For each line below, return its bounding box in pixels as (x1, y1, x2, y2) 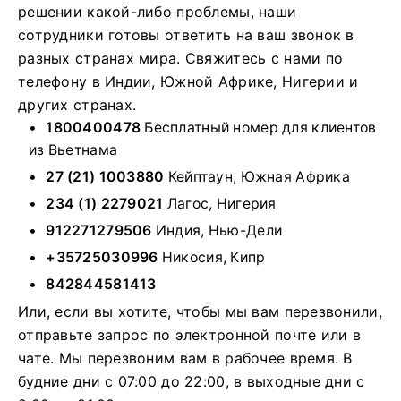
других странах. (18, 96, 137, 115)
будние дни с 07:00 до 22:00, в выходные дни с (18, 372, 365, 391)
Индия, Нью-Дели (151, 222, 283, 240)
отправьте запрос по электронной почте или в (18, 326, 362, 345)
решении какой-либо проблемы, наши (18, 3, 297, 21)
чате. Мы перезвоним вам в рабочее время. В (18, 349, 353, 368)
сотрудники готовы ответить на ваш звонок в (18, 26, 354, 45)
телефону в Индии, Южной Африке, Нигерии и (18, 73, 359, 91)
